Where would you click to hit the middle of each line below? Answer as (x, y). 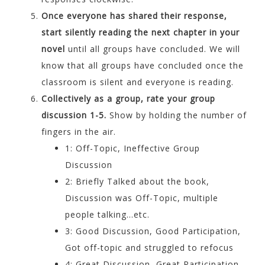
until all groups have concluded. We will (153, 49)
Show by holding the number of (177, 115)
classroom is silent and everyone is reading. (138, 82)
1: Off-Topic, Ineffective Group (132, 148)
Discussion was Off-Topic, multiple (142, 198)
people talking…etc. (107, 215)
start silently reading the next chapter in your (140, 33)
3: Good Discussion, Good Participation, (153, 231)
